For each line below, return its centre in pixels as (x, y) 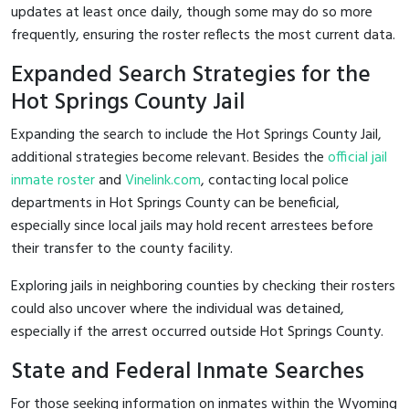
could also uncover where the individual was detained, (178, 309)
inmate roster (53, 180)
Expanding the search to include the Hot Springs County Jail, (196, 135)
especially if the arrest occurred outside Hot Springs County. (197, 332)
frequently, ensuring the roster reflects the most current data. (203, 35)
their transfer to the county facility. (122, 249)
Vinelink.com (163, 180)
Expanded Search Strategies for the (191, 75)
